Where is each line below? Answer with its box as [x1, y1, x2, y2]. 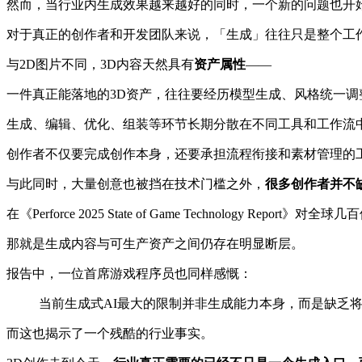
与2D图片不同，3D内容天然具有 [6, 57, 194, 71]
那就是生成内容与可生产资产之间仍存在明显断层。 [6, 236, 304, 250]
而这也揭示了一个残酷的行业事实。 [6, 326, 213, 340]
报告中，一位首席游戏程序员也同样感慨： [6, 266, 252, 280]
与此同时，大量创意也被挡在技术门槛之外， [6, 176, 265, 191]
